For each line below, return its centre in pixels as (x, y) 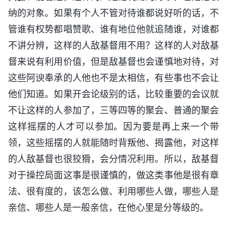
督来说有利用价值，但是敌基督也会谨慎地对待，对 (113, 62)
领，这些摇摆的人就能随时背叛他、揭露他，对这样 (113, 143)
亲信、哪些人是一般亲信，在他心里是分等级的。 (108, 208)
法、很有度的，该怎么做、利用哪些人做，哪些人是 (113, 192)
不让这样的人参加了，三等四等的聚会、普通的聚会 (113, 110)
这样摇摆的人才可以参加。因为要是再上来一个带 (113, 127)
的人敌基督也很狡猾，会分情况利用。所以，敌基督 (113, 159)
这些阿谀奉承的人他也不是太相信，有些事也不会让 (113, 78)
